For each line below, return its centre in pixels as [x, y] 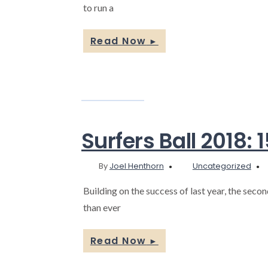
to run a [98, 8]
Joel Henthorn [136, 166]
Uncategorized [222, 166]
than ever [102, 208]
